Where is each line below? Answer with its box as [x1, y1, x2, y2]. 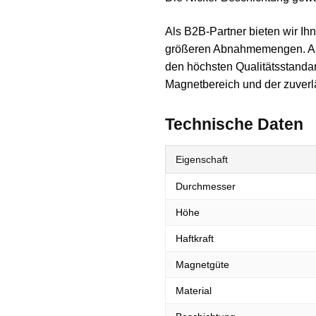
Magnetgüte [175, 259, 229, 271]
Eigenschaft [175, 154, 228, 166]
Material [175, 285, 212, 297]
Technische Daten [164, 115, 303, 134]
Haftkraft [175, 233, 214, 245]
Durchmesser [175, 181, 236, 193]
